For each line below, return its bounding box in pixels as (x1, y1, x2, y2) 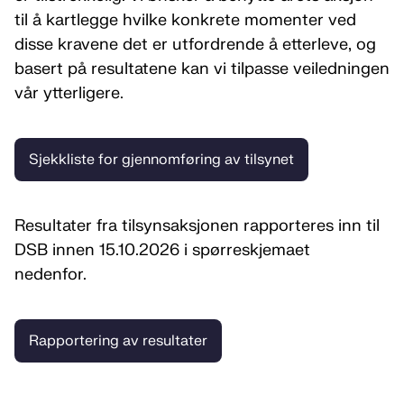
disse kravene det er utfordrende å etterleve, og (14, 34, 376, 55)
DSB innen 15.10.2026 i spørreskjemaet (14, 240, 310, 261)
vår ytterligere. (14, 83, 124, 104)
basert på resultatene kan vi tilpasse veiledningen (14, 59, 390, 79)
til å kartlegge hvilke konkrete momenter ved (14, 10, 356, 31)
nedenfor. (14, 264, 91, 285)
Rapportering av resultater (29, 332, 207, 350)
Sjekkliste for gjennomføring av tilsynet (29, 151, 294, 169)
